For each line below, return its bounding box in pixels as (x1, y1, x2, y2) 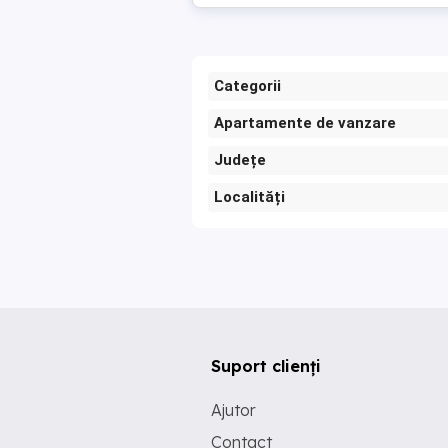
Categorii (214, 77, 281, 95)
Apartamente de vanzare (214, 114, 396, 132)
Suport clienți (211, 356, 321, 376)
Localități (214, 188, 285, 206)
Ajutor (211, 400, 256, 420)
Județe (214, 151, 266, 169)
